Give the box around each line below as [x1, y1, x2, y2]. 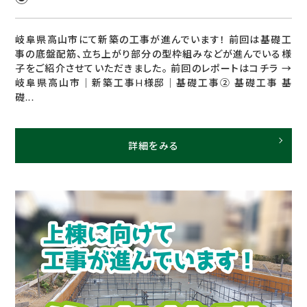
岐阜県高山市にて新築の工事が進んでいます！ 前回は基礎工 [15, 33, 292, 45]
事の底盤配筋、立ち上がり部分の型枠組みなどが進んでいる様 [15, 47, 292, 60]
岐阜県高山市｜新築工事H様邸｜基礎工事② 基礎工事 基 [15, 76, 292, 88]
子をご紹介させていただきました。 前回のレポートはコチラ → [15, 62, 292, 74]
